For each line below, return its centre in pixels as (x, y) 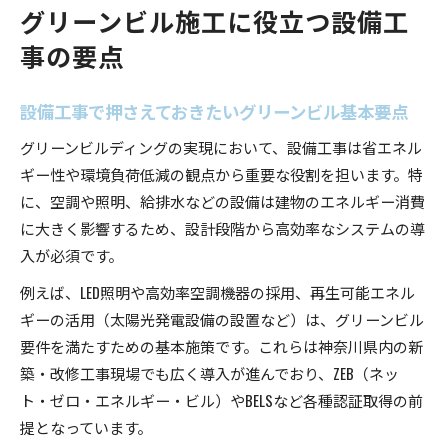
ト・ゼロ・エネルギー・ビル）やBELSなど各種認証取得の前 (221, 399)
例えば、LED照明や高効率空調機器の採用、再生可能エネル (217, 291)
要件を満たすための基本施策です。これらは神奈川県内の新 (221, 345)
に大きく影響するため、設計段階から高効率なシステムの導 (222, 227)
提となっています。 (86, 426)
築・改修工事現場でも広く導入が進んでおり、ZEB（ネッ (209, 372)
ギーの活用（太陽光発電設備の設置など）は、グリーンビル (222, 318)
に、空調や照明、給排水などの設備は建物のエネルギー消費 (222, 200)
